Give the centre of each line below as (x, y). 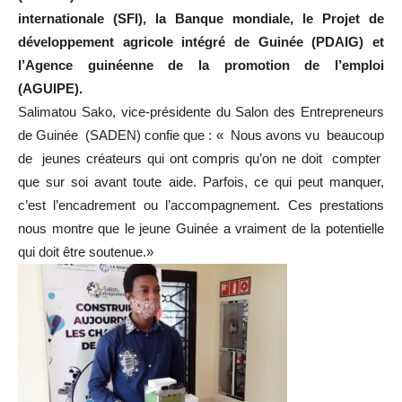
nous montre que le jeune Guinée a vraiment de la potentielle (201, 228)
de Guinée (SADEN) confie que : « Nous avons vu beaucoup (201, 135)
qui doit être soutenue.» (86, 252)
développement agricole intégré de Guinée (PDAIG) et (201, 42)
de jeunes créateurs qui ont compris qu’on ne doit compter (201, 158)
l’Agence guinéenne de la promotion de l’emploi (201, 65)
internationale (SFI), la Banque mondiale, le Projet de (201, 18)
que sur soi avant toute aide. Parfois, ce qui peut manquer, (201, 182)
